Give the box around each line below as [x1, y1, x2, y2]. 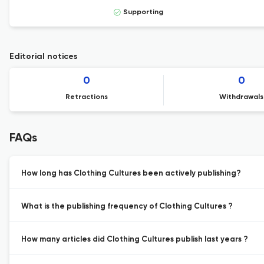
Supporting [123, 9, 163, 16]
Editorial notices [9, 52, 77, 61]
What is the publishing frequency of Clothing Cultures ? [21, 203, 233, 210]
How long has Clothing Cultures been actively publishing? [21, 170, 241, 177]
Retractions [65, 94, 108, 101]
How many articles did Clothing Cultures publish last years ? [21, 236, 248, 243]
